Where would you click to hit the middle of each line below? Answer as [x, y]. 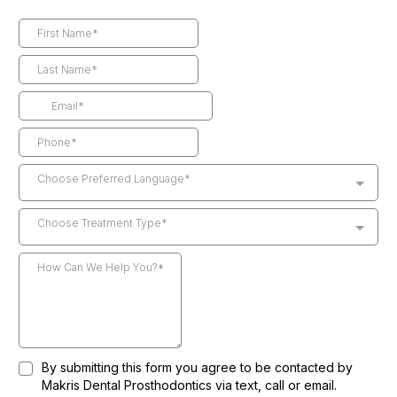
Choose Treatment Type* [102, 223]
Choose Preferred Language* [114, 179]
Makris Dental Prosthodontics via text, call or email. [189, 385]
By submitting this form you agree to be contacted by [197, 367]
